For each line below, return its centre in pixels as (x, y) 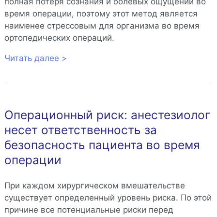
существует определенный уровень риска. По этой (108, 197)
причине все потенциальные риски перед (89, 209)
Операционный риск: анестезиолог (107, 115)
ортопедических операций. (59, 38)
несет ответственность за (80, 130)
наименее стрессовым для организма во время (102, 25)
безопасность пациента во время (102, 145)
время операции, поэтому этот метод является (101, 13)
